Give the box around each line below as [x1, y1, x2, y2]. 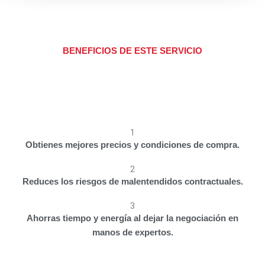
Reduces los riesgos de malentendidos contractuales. [22, 177, 243, 187]
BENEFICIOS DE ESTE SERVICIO [63, 46, 202, 56]
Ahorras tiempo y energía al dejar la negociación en [27, 214, 238, 224]
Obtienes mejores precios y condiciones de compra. [25, 140, 240, 150]
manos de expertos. [92, 228, 173, 238]
